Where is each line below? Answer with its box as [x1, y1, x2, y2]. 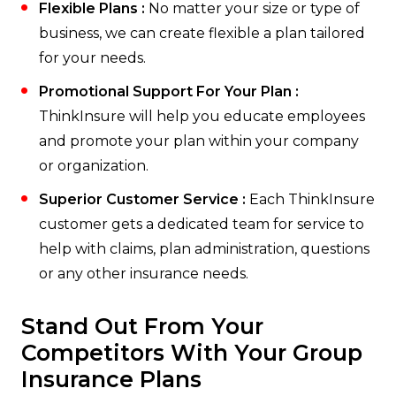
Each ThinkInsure [246, 191, 375, 209]
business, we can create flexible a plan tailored [39, 25, 365, 42]
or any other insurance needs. [39, 265, 248, 283]
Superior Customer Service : [39, 191, 246, 209]
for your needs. [39, 49, 146, 67]
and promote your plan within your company [39, 133, 359, 150]
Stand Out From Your [21, 313, 263, 340]
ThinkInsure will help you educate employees [39, 108, 365, 126]
